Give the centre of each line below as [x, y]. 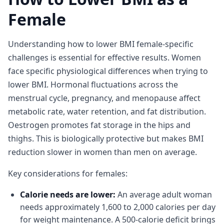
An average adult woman [164, 194]
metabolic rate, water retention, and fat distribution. [107, 111]
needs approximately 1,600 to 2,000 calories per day [118, 207]
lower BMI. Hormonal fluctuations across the [93, 84]
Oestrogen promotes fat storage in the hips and [99, 125]
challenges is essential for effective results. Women [104, 57]
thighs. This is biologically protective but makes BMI [106, 138]
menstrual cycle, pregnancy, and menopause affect [104, 98]
